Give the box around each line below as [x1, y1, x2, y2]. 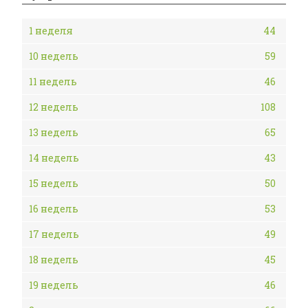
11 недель [29, 75, 77, 88]
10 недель [29, 49, 78, 63]
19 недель [29, 278, 78, 291]
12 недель [29, 100, 78, 113]
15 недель [29, 177, 78, 190]
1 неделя [29, 24, 73, 37]
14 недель [29, 151, 79, 164]
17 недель [29, 228, 79, 241]
